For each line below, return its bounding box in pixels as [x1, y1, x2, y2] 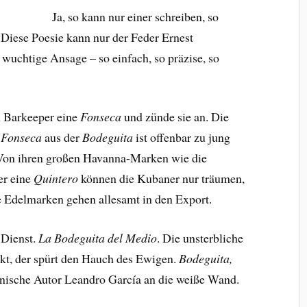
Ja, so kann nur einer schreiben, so [51, 8, 219, 25]
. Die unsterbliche [157, 230, 244, 247]
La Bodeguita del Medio [38, 230, 158, 247]
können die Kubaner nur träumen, [78, 170, 245, 187]
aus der [42, 129, 83, 146]
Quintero [31, 170, 79, 187]
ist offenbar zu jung [136, 129, 231, 146]
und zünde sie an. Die [121, 108, 230, 125]
